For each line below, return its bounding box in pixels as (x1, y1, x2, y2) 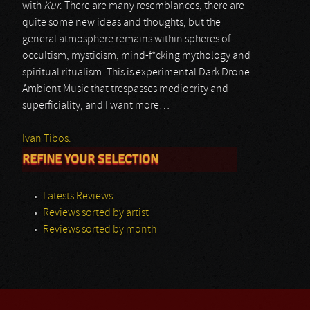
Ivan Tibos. (22, 134, 71, 145)
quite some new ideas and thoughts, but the (22, 17, 221, 28)
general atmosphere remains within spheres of (22, 34, 230, 45)
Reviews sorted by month (43, 224, 156, 235)
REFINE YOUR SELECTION (22, 152, 158, 166)
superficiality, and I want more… (22, 100, 170, 111)
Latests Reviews (43, 191, 113, 202)
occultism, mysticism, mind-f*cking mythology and (22, 51, 250, 62)
